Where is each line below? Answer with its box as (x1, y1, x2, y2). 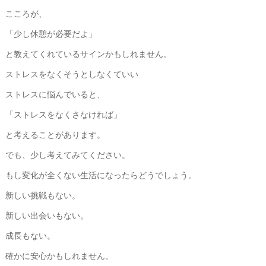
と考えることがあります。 (5, 128, 105, 140)
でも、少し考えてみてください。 (5, 148, 130, 160)
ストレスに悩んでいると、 (5, 88, 105, 100)
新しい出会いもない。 (5, 209, 88, 221)
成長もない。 (5, 229, 55, 241)
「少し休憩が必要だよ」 (5, 27, 97, 39)
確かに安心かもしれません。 (5, 249, 113, 261)
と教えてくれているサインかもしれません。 (5, 47, 172, 59)
